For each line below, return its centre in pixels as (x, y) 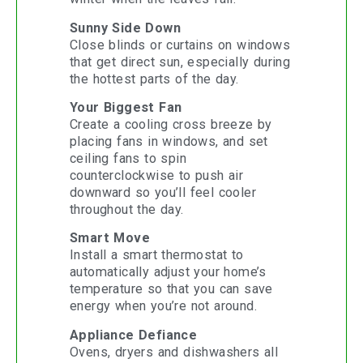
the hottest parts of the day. (154, 79)
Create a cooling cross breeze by (171, 124)
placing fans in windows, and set (169, 141)
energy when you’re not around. (163, 306)
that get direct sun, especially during (180, 62)
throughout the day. (127, 209)
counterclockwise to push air (157, 175)
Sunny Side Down (125, 28)
